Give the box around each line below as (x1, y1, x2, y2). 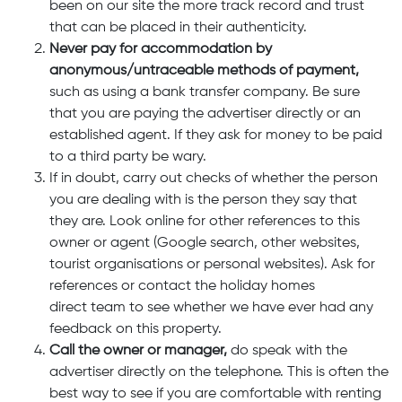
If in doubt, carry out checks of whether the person (49, 171, 378, 186)
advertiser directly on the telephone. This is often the (49, 365, 389, 380)
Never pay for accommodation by (49, 42, 272, 57)
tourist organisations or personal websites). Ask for (49, 258, 375, 272)
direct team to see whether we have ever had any (49, 301, 373, 315)
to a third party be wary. (49, 150, 206, 164)
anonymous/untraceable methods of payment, (49, 64, 359, 78)
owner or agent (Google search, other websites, (49, 236, 360, 250)
